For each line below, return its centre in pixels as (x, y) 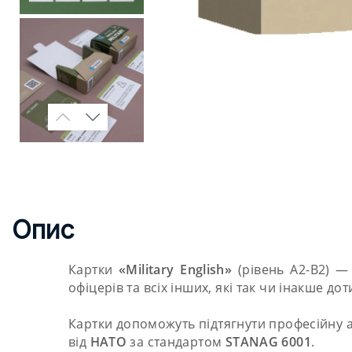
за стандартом (176, 341)
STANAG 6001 (268, 341)
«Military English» (178, 269)
